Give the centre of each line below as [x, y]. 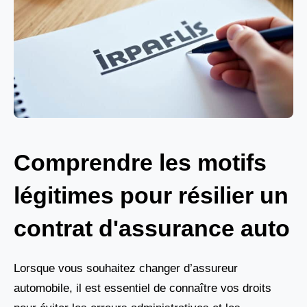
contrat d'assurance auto [152, 228]
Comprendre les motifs [140, 162]
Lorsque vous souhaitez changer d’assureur [126, 268]
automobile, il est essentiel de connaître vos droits [143, 288]
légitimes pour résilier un [151, 195]
